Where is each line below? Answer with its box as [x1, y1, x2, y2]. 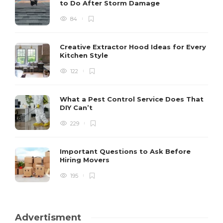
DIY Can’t [60, 103, 95, 111]
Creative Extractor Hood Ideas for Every [60, 42, 206, 51]
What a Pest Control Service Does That [60, 95, 204, 103]
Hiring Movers [60, 155, 111, 164]
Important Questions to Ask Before [60, 147, 191, 155]
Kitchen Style [60, 51, 110, 59]
